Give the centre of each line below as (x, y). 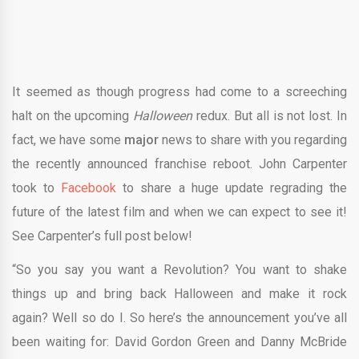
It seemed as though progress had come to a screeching (179, 92)
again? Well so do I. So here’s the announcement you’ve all (179, 318)
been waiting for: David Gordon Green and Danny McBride (179, 342)
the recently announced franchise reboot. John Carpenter (179, 164)
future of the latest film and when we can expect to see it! (179, 212)
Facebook (89, 188)
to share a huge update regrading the (232, 188)
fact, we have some (68, 140)
